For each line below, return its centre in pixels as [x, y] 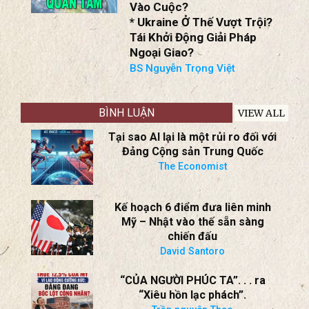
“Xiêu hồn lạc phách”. [192, 295]
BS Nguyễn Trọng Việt [183, 68]
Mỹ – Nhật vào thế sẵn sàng [192, 221]
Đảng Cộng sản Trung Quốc [192, 152]
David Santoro [192, 251]
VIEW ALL [261, 113]
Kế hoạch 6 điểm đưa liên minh [192, 207]
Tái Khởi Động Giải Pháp [193, 37]
